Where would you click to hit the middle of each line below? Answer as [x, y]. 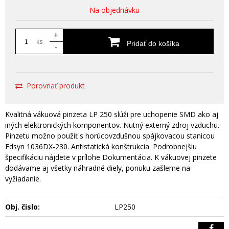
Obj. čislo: [22, 207]
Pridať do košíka [152, 43]
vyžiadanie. [23, 179]
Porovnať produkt [56, 86]
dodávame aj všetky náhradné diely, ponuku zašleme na [98, 168]
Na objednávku [114, 10]
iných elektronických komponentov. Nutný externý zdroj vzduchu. [112, 125]
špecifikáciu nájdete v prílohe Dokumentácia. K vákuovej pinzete [111, 157]
